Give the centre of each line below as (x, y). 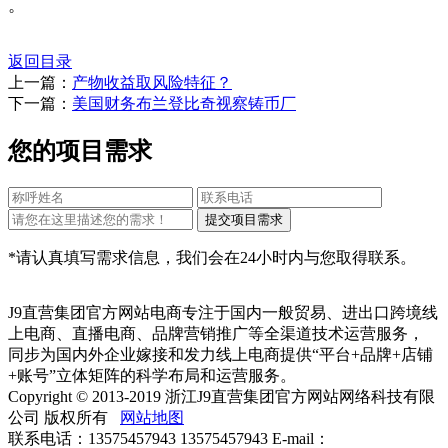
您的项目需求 (80, 150)
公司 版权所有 (64, 417)
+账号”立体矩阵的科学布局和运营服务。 (152, 375)
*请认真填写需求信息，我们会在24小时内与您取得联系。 (212, 257)
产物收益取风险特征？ (152, 83)
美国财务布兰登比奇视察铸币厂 (184, 104)
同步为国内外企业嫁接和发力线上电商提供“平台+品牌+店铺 (220, 354)
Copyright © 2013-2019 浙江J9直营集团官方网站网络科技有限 (221, 396)
